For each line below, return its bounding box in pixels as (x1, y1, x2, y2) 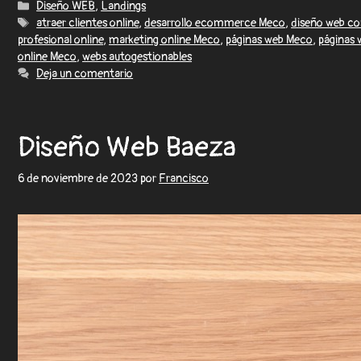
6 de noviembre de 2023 (18, 171, 138, 187)
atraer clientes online (36, 15, 139, 31)
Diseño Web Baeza (18, 130, 236, 166)
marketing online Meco (109, 32, 220, 48)
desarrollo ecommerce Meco (144, 15, 286, 31)
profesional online (18, 32, 103, 48)
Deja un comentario (36, 66, 134, 82)
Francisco (159, 171, 209, 187)
